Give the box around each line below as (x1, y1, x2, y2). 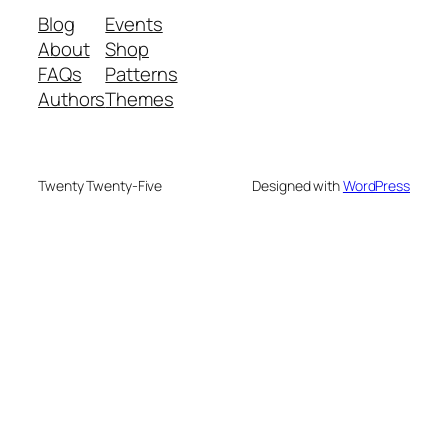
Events (105, 11, 163, 38)
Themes (105, 86, 174, 113)
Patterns (105, 61, 178, 88)
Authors (38, 86, 106, 113)
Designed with (252, 176, 343, 196)
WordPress (342, 176, 410, 196)
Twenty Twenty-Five (38, 176, 163, 196)
